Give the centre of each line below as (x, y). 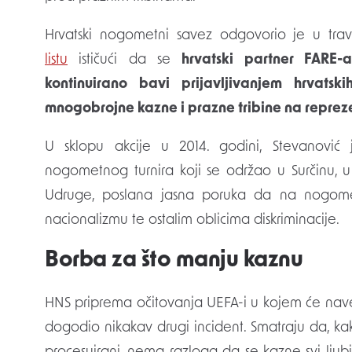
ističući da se (125, 60)
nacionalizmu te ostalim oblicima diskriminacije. (192, 221)
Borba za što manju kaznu (174, 261)
